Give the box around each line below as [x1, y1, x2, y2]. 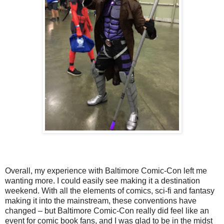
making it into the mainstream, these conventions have [5, 196, 196, 205]
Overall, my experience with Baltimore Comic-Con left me [5, 166, 207, 175]
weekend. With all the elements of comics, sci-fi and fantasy [5, 186, 214, 195]
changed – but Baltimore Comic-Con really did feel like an [5, 206, 209, 215]
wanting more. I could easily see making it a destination [5, 176, 200, 185]
